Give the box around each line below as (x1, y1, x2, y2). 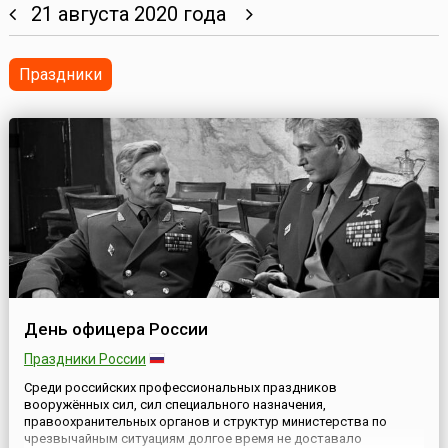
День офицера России (23, 319, 208, 340)
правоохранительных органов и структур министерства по (23, 414, 387, 430)
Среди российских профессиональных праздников (23, 380, 337, 396)
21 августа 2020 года (15, 2, 246, 27)
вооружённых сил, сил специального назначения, (23, 397, 326, 413)
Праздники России (23, 351, 146, 368)
